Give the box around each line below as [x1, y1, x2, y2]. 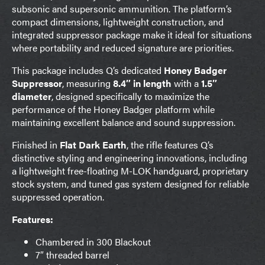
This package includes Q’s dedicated [12, 63, 164, 77]
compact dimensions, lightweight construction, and [12, 14, 224, 28]
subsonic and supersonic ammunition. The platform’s [12, 1, 232, 15]
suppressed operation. [12, 189, 104, 203]
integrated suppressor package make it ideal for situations [12, 27, 252, 41]
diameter [12, 89, 51, 103]
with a [172, 76, 201, 90]
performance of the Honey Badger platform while [12, 102, 215, 116]
